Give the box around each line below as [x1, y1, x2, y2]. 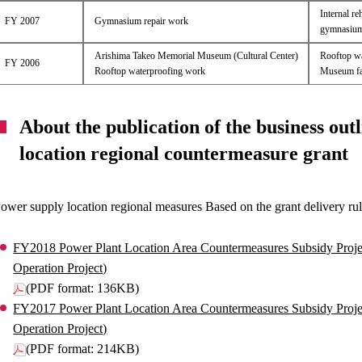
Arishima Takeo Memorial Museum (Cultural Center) [94, 50, 298, 61]
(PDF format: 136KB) [26, 281, 140, 295]
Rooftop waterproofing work [94, 65, 205, 77]
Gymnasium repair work [94, 15, 188, 27]
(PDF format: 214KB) [26, 342, 140, 356]
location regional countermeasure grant [19, 143, 349, 164]
